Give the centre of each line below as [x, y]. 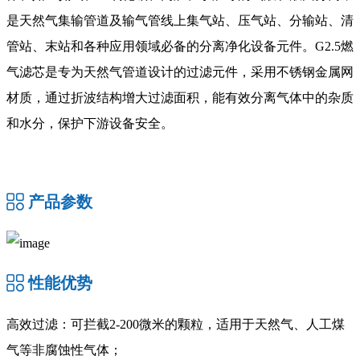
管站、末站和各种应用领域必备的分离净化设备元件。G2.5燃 [180, 47]
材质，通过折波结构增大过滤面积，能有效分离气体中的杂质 [180, 98]
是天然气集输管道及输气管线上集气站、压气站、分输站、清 [180, 21]
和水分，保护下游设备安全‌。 [90, 124]
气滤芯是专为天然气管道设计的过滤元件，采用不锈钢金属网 [180, 72]
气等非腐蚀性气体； [64, 350]
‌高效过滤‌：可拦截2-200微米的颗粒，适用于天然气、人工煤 [176, 324]
